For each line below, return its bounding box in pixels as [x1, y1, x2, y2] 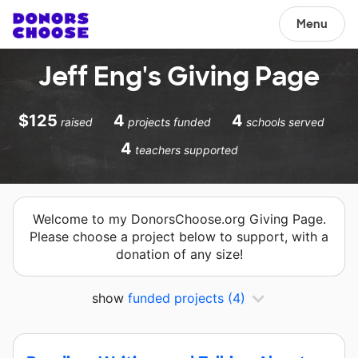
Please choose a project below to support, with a [30, 229, 328, 245]
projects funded [127, 115, 211, 129]
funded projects [128, 290, 224, 306]
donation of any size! [115, 246, 243, 262]
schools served [245, 115, 324, 129]
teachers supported [134, 143, 238, 157]
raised [60, 115, 93, 129]
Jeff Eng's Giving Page [38, 60, 320, 93]
